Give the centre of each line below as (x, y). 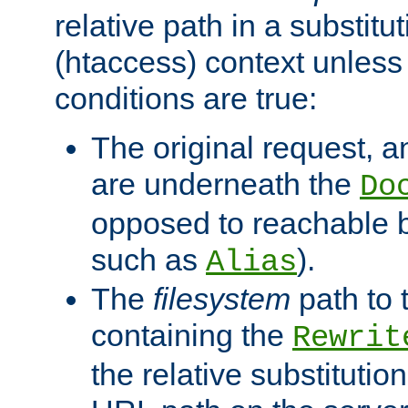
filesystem (222, 299)
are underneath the (225, 184)
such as (148, 260)
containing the (192, 336)
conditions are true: (186, 99)
